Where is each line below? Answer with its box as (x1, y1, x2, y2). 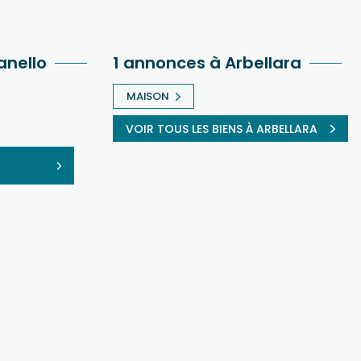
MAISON (127, 88, 169, 104)
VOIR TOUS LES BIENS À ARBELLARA (126, 120, 317, 137)
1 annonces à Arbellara (113, 51, 301, 74)
